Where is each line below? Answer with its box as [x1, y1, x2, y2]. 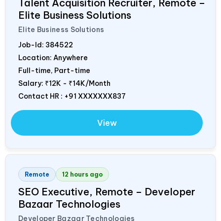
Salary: [18, 78, 45, 88]
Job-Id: [18, 40, 45, 49]
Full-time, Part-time [18, 66, 90, 75]
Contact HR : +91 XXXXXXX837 [18, 91, 126, 101]
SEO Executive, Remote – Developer [18, 185, 195, 198]
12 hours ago [62, 170, 103, 178]
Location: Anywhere [18, 53, 88, 62]
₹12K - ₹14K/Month [45, 78, 110, 88]
